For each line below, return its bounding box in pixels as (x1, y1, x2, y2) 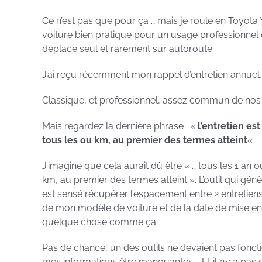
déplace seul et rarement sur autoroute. (42, 43, 214, 55)
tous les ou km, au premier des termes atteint (42, 135, 247, 146)
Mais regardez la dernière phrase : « (42, 120, 198, 132)
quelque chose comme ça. (42, 216, 158, 228)
